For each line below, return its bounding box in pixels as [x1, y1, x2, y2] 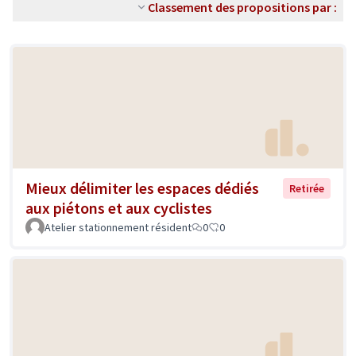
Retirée [289, 181, 324, 196]
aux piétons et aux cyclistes [25, 198, 212, 219]
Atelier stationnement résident [44, 220, 192, 235]
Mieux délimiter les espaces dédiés [25, 178, 259, 199]
